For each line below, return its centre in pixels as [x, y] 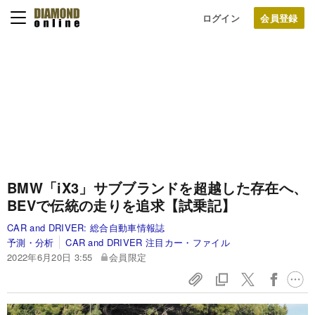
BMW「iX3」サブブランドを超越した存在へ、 [157, 187]
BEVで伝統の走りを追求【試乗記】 [122, 205]
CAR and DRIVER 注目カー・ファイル [148, 242]
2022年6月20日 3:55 [50, 257]
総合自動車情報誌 [128, 227]
